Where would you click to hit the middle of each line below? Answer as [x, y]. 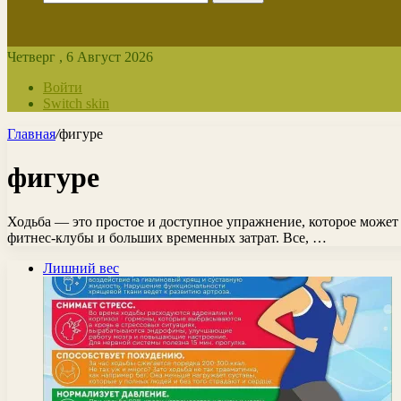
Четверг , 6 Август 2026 [80, 57]
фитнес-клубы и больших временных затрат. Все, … [167, 237]
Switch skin [76, 103]
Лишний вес [81, 268]
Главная [31, 134]
